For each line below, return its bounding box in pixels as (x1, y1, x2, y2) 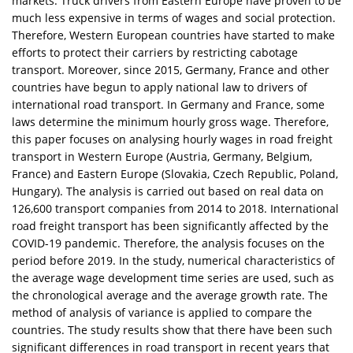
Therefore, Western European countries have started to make (12, 27, 335, 43)
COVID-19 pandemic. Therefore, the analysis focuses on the (12, 235, 325, 251)
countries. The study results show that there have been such (12, 321, 333, 337)
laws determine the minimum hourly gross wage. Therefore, (12, 113, 329, 129)
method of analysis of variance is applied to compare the (12, 304, 312, 320)
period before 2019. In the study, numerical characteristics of (12, 252, 335, 268)
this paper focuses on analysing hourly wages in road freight (12, 131, 333, 147)
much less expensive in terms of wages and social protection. (12, 9, 336, 25)
